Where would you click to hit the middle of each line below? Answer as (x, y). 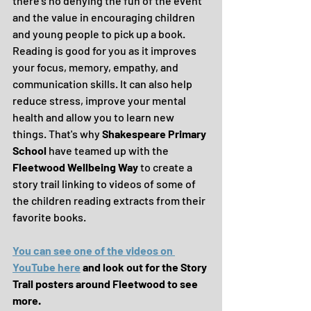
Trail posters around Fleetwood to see (106, 284)
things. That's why (57, 134)
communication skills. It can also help (103, 84)
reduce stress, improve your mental (100, 100)
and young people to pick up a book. (101, 34)
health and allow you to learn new (94, 117)
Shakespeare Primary (155, 134)
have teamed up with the (109, 150)
